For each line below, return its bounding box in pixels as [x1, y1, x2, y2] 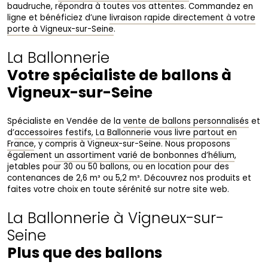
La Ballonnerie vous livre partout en [96, 127, 237, 138]
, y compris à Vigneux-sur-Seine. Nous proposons [34, 138, 230, 150]
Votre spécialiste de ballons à [7, 65, 232, 86]
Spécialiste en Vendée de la [7, 115, 123, 127]
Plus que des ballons [7, 242, 162, 263]
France [7, 138, 34, 150]
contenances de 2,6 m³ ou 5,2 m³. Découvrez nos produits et [7, 172, 251, 184]
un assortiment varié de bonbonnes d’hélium [54, 150, 234, 161]
